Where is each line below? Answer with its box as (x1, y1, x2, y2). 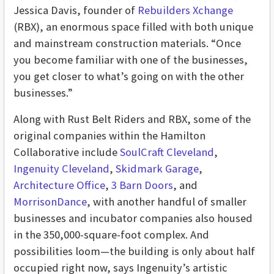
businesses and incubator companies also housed (13, 211, 253, 226)
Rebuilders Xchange (138, 3, 233, 18)
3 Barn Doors (111, 178, 173, 193)
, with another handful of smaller (87, 194, 246, 209)
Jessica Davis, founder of (13, 3, 138, 18)
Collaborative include (13, 145, 120, 160)
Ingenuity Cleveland (13, 161, 109, 176)
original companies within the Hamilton (13, 128, 206, 143)
